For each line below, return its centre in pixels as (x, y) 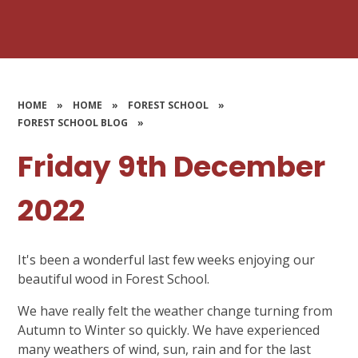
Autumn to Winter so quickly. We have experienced (169, 330)
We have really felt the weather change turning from (175, 310)
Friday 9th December (172, 167)
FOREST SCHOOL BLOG (73, 123)
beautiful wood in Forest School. (115, 278)
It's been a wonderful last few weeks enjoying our (167, 259)
